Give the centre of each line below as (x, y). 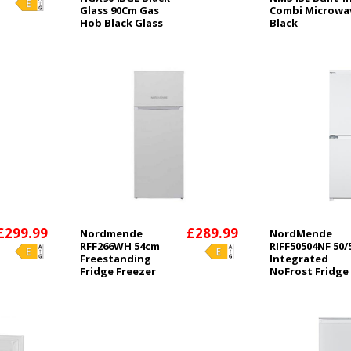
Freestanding (115, 258)
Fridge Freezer (118, 271)
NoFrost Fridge (309, 271)
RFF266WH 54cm (119, 246)
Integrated (299, 258)
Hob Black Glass (121, 23)
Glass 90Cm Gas (119, 10)
